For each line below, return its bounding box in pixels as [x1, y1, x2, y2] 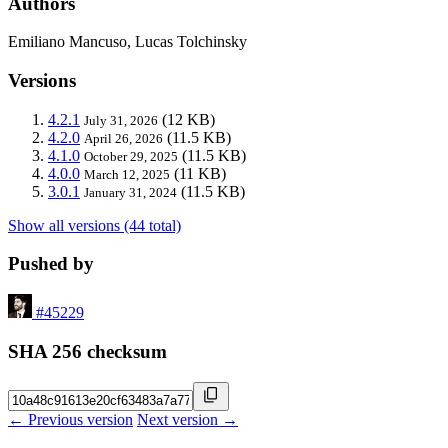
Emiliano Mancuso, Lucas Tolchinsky [8, 33, 247, 51]
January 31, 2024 [84, 184, 177, 200]
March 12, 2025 [84, 166, 170, 182]
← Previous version [8, 410, 133, 428]
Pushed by [8, 253, 94, 275]
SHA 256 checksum [8, 340, 167, 362]
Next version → [137, 410, 238, 428]
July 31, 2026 [84, 112, 158, 128]
